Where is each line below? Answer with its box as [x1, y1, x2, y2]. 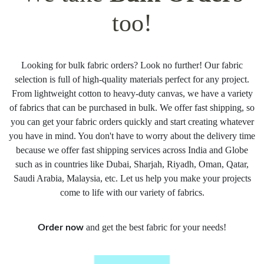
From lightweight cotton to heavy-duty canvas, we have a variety [11, 88, 253, 98]
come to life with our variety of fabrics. [60, 187, 204, 197]
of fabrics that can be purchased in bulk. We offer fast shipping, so [9, 102, 255, 113]
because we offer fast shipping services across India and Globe [16, 144, 248, 155]
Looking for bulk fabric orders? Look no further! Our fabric [21, 60, 243, 70]
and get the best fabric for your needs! [86, 222, 226, 232]
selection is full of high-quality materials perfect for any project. [15, 74, 249, 84]
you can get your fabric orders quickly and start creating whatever [10, 116, 254, 127]
